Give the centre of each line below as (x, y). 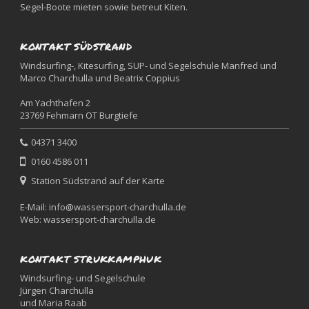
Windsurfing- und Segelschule (83, 278)
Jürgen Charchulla (57, 291)
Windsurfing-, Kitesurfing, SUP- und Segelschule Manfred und (149, 66)
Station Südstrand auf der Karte (98, 181)
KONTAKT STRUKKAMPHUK (91, 259)
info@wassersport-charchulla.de (118, 207)
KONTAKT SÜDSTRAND (76, 47)
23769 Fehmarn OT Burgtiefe (79, 116)
